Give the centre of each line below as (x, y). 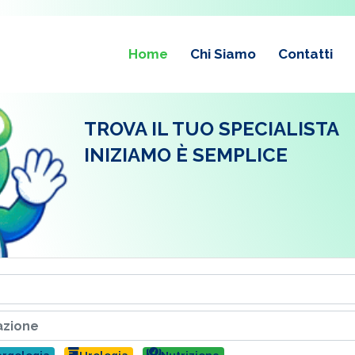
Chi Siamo (223, 54)
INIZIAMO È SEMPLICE (185, 155)
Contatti (305, 54)
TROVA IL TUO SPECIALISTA (211, 129)
